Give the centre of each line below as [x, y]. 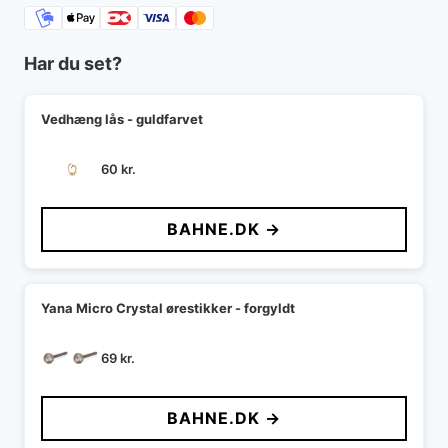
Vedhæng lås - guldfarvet [122, 119]
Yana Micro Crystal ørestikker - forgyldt [168, 308]
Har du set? [73, 64]
